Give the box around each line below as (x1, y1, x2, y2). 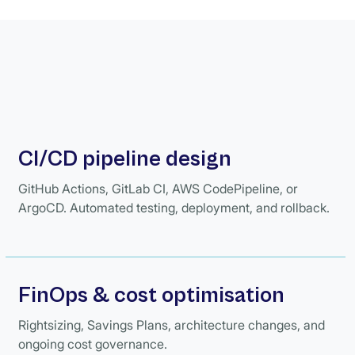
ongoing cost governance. (17, 335, 167, 352)
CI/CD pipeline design (17, 147, 231, 172)
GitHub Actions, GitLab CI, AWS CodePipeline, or (17, 181, 298, 197)
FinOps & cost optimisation (17, 282, 284, 308)
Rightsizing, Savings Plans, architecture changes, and (17, 316, 325, 333)
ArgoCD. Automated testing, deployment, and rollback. (17, 200, 330, 216)
